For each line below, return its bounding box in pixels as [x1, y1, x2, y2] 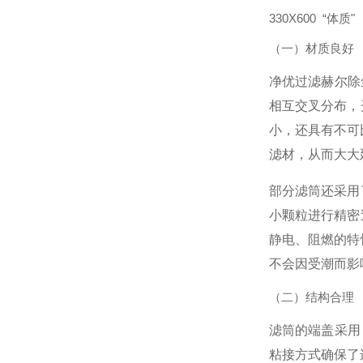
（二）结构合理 [268, 290, 354, 304]
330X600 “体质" [268, 11, 355, 25]
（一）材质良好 [268, 41, 354, 55]
